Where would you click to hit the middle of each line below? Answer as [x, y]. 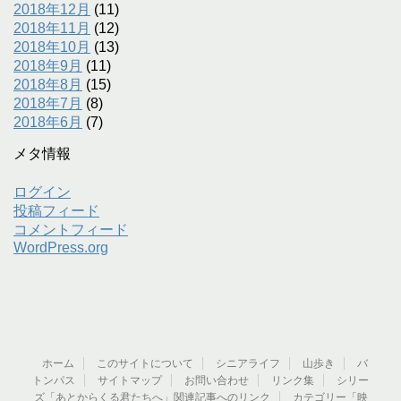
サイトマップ [130, 380]
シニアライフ [248, 363]
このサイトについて [145, 363]
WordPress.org [61, 247]
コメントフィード [71, 229]
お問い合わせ [217, 380]
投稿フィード [56, 210]
